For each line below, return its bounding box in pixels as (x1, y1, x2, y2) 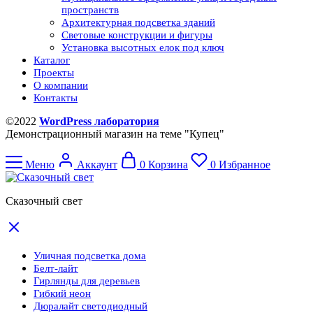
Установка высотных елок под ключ (61, 41, 224, 53)
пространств (61, 3, 119, 15)
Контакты (34, 92, 78, 103)
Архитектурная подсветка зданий (61, 16, 215, 28)
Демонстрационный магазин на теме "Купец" (6, 127, 224, 140)
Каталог (34, 54, 70, 66)
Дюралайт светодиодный (34, 300, 147, 312)
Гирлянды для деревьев (34, 275, 140, 286)
